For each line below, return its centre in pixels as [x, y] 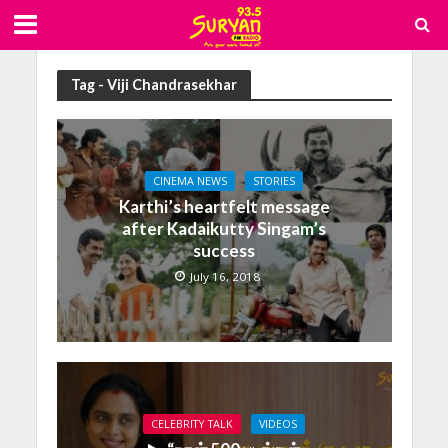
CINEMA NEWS [190, 180]
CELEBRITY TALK [192, 423]
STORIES [274, 180]
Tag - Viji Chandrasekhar [153, 84]
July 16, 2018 [224, 276]
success [224, 250]
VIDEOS [278, 423]
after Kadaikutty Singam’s [224, 228]
